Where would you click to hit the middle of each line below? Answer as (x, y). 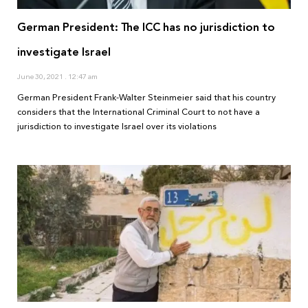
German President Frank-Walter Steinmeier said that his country (146, 98)
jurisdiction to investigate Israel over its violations (117, 127)
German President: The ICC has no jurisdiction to (146, 27)
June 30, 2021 (41, 77)
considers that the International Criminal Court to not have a (139, 112)
